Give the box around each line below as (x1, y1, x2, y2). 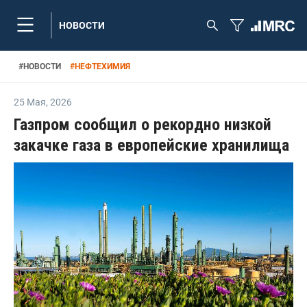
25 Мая (14, 97, 46, 108)
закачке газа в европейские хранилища (14, 136, 289, 155)
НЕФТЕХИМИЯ (75, 61, 130, 71)
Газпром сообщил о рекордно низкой (14, 115, 271, 134)
